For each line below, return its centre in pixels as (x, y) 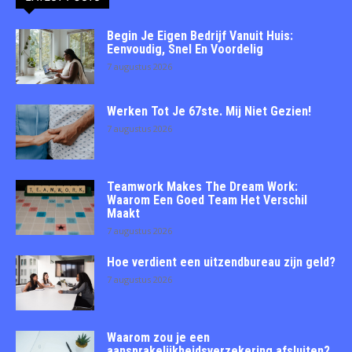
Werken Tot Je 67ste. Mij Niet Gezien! (209, 112)
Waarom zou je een (158, 338)
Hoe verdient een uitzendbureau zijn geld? (221, 262)
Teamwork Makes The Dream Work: (202, 187)
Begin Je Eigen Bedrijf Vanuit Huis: (200, 36)
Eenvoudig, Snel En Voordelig (185, 49)
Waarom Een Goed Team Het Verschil (207, 200)
